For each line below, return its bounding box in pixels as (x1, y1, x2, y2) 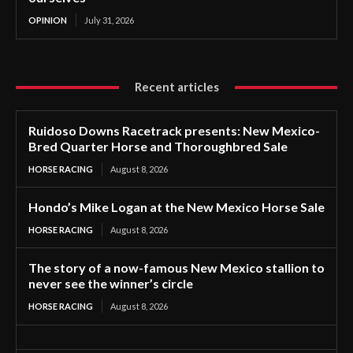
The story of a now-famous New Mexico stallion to (28, 260, 325, 275)
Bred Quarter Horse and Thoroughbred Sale (28, 139, 288, 154)
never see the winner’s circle (28, 276, 193, 291)
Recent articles (134, 80, 219, 94)
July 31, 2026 (84, 15, 134, 25)
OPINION (28, 15, 67, 25)
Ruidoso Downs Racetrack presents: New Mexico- (28, 123, 320, 138)
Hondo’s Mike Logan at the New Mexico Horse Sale (28, 199, 325, 214)
